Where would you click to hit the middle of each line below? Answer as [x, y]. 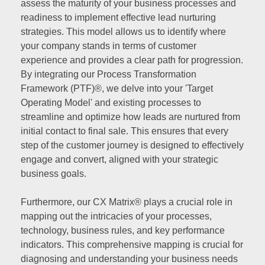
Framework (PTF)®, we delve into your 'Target [117, 88]
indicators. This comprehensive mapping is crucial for [132, 244]
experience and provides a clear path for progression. [132, 60]
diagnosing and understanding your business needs [129, 258]
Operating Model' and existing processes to [111, 102]
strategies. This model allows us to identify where [123, 31]
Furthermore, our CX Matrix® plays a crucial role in [127, 202]
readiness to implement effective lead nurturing [118, 17]
